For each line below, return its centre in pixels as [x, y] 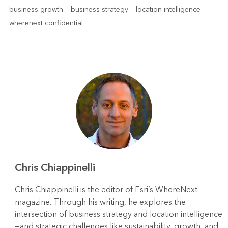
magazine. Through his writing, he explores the [100, 202]
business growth [36, 9]
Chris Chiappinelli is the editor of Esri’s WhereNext [106, 190]
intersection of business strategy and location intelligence [118, 215]
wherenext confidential [46, 24]
